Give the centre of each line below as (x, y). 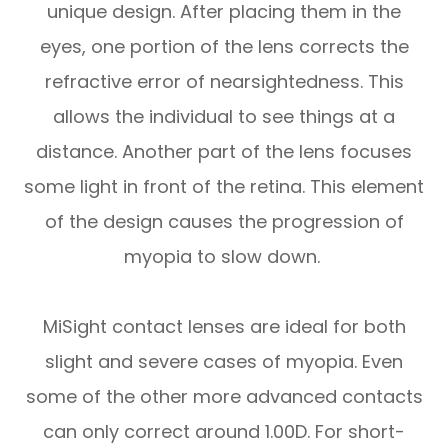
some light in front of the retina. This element (224, 187)
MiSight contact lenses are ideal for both (224, 327)
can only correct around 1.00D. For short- (224, 432)
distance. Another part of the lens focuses (224, 152)
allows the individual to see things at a (224, 117)
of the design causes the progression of (224, 222)
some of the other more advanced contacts (224, 397)
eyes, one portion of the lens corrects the (224, 47)
